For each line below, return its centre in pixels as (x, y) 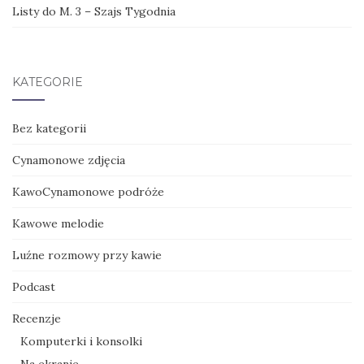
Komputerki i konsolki (81, 341)
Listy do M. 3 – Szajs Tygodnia (94, 11)
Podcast (34, 287)
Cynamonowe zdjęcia (69, 160)
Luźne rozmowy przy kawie (87, 255)
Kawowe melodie (58, 223)
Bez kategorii (49, 128)
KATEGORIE (48, 82)
